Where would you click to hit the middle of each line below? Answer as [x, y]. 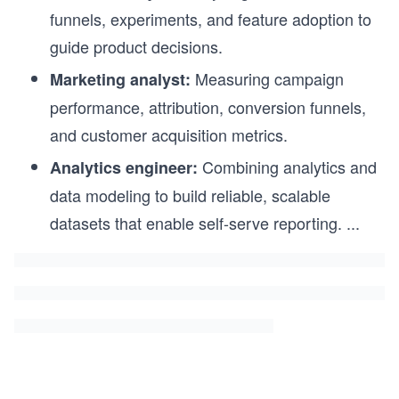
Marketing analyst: [120, 80]
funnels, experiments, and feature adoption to [211, 19]
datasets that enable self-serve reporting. [196, 223]
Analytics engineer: [124, 168]
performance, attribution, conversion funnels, [208, 107]
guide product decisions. [136, 47]
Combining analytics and [287, 167]
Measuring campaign [267, 79]
